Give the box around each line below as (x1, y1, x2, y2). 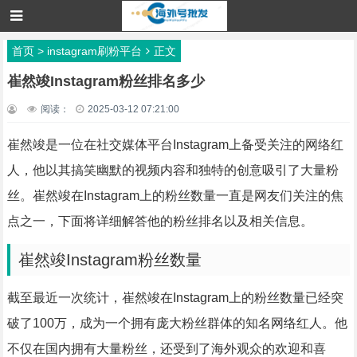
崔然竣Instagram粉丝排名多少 (6, 73, 205, 89)
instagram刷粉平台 (46, 45, 142, 57)
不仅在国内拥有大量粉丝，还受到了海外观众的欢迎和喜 (6, 342, 326, 355)
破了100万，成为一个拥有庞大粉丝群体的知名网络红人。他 (6, 316, 347, 330)
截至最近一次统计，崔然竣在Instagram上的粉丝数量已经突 (6, 291, 343, 304)
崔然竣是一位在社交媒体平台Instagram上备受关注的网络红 (6, 138, 343, 151)
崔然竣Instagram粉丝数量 (18, 251, 202, 269)
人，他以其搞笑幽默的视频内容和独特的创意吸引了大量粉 (6, 163, 339, 177)
